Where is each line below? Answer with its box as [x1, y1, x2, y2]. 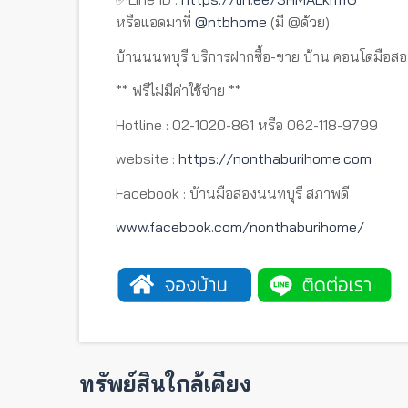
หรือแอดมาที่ [116, 13, 195, 31]
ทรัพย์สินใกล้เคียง [79, 369, 251, 397]
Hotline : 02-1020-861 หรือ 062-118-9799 [116, 115, 378, 134]
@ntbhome [195, 13, 267, 31]
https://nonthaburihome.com [178, 149, 372, 168]
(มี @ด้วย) [267, 13, 330, 31]
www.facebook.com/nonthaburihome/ [116, 218, 364, 236]
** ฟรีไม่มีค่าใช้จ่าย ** [116, 81, 241, 99]
